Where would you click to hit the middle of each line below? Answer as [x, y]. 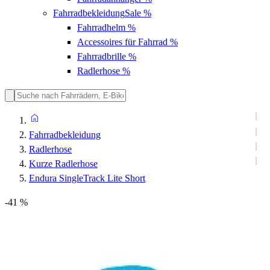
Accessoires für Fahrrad [122, 42]
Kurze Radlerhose [63, 164]
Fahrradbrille [102, 56]
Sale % [138, 13]
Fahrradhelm [101, 27]
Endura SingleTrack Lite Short [87, 178]
